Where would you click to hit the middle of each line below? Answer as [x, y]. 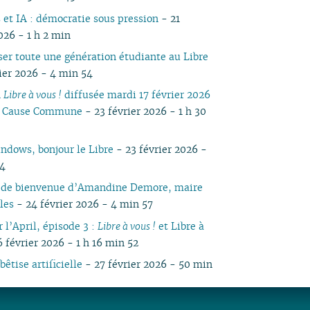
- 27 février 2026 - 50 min [148, 264]
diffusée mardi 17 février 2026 [136, 95]
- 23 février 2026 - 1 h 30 [145, 111]
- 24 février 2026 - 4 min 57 [84, 204]
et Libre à [180, 226]
